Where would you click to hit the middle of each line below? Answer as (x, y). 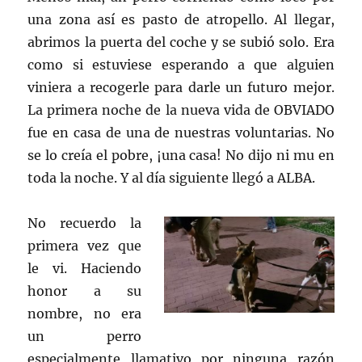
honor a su (84, 291)
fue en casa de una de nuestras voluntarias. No (181, 133)
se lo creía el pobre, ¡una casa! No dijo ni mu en (181, 155)
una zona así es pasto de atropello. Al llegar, (181, 19)
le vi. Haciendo (84, 268)
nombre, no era (84, 314)
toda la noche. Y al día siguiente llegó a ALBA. (172, 178)
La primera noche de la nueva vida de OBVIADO (181, 110)
